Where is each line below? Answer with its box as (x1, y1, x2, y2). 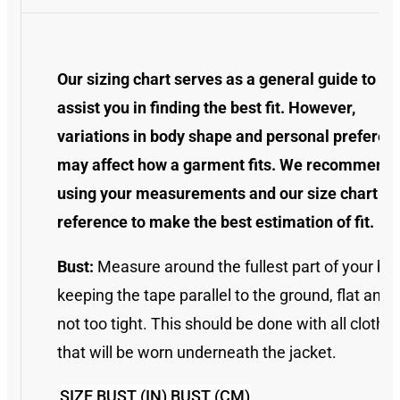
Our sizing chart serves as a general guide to (57, 70, 376, 88)
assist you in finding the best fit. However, (57, 98, 355, 117)
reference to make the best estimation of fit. (57, 212, 374, 231)
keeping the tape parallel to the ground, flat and (57, 286, 390, 304)
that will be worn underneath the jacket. (57, 343, 337, 362)
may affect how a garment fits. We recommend (57, 155, 394, 174)
